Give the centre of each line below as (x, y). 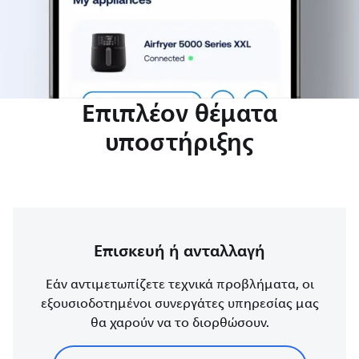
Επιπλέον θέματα (179, 113)
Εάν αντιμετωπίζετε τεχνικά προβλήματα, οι (179, 284)
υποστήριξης (179, 141)
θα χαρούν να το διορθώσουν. (179, 323)
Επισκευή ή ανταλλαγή (179, 250)
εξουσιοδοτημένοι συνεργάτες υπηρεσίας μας (179, 303)
